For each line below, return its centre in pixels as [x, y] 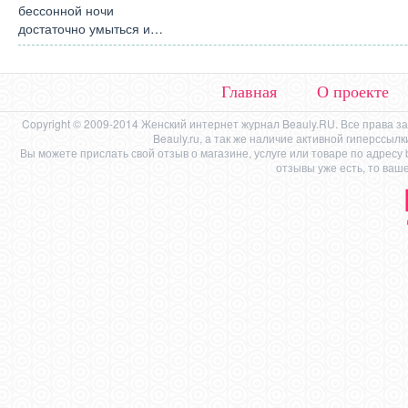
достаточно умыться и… [91, 28]
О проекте [353, 92]
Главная [250, 92]
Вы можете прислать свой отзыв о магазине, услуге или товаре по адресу [213, 153]
